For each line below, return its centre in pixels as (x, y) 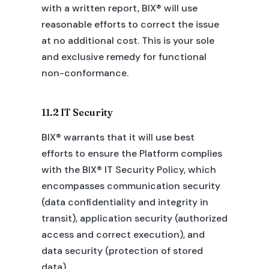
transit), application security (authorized (134, 218)
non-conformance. (85, 73)
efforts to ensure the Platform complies (131, 153)
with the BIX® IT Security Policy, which (128, 170)
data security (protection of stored (122, 251)
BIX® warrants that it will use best (118, 137)
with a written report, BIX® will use (119, 8)
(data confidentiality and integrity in (125, 202)
